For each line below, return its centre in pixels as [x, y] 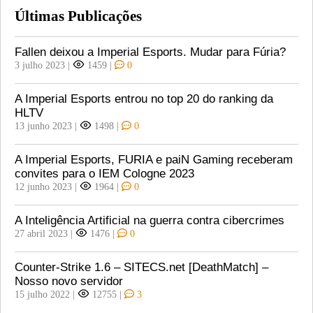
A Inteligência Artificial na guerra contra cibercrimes [150, 220]
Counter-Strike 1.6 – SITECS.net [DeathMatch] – [141, 267]
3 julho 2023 [40, 65]
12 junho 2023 [43, 186]
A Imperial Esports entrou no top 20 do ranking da [144, 99]
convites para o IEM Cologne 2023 [104, 173]
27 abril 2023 [41, 233]
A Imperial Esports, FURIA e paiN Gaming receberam [154, 159]
